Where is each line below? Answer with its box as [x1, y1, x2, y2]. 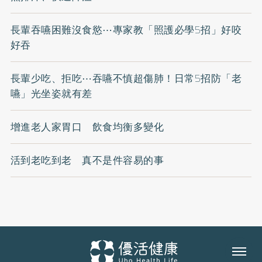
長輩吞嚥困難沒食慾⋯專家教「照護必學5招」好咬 [10, 22, 242, 38]
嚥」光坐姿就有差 [10, 86, 92, 102]
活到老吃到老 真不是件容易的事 [10, 153, 164, 168]
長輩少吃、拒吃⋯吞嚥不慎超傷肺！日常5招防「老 [10, 71, 242, 87]
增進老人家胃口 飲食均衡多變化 [10, 119, 164, 135]
